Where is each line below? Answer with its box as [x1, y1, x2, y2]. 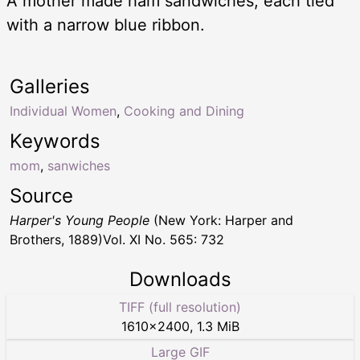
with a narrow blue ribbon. [6, 14, 205, 35]
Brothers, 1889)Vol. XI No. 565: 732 [10, 231, 224, 247]
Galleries [10, 74, 90, 98]
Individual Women [10, 102, 117, 119]
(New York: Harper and [149, 211, 293, 228]
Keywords [10, 129, 100, 153]
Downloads [129, 267, 231, 291]
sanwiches [47, 157, 110, 174]
